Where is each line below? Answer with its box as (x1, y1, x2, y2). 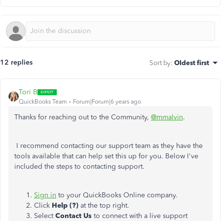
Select (34, 212, 55, 220)
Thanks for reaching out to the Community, (14, 113, 151, 121)
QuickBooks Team (19, 98, 67, 105)
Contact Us (55, 212, 92, 220)
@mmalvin (151, 113, 183, 121)
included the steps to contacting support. (14, 162, 145, 171)
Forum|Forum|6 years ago (73, 98, 141, 105)
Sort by (149, 59, 171, 67)
